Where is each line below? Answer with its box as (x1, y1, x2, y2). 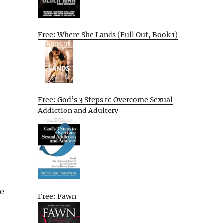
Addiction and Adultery (38, 106, 118, 115)
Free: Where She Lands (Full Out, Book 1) (38, 30, 178, 39)
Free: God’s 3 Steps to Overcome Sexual (38, 95, 173, 104)
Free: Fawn (38, 191, 76, 201)
